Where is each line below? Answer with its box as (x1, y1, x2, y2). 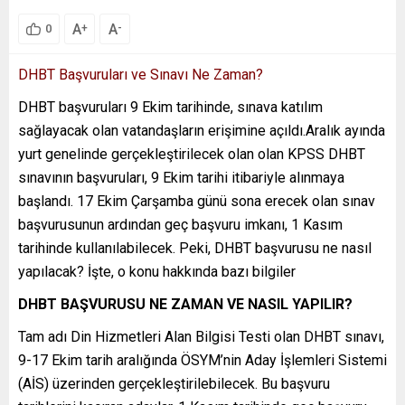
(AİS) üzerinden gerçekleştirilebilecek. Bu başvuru (18, 374, 330, 392)
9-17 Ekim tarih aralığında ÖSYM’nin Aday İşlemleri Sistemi (18, 351, 387, 369)
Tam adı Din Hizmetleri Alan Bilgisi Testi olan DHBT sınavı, (18, 327, 384, 345)
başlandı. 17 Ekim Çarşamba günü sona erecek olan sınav (18, 192, 375, 210)
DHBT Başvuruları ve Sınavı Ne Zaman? (18, 65, 263, 83)
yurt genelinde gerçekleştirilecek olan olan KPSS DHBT (18, 145, 365, 163)
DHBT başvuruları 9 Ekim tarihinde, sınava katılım (18, 98, 323, 116)
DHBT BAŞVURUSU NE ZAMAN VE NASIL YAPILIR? (18, 295, 353, 313)
